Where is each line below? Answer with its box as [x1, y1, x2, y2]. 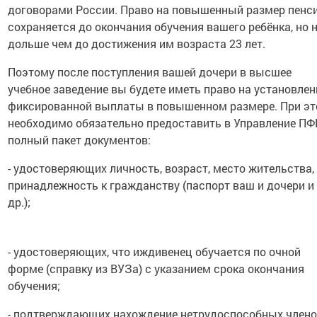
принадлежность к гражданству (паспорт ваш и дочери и [8, 178, 315, 192]
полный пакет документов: [8, 132, 151, 147]
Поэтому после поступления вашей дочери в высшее [8, 64, 292, 79]
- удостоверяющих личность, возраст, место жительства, [8, 161, 315, 175]
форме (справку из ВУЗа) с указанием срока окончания [8, 261, 305, 276]
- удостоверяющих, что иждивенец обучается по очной [8, 244, 301, 259]
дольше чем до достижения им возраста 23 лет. [8, 36, 266, 51]
